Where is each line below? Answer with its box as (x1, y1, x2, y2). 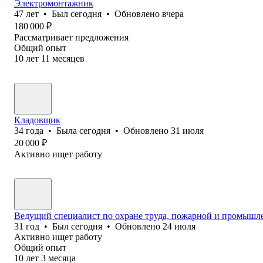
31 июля (171, 125, 204, 136)
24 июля (163, 221, 195, 231)
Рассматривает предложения (14, 32, 129, 42)
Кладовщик (14, 114, 60, 125)
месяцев (52, 53, 85, 63)
